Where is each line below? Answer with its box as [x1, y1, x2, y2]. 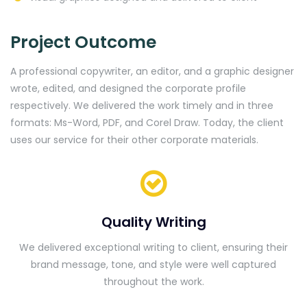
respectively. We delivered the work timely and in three [10, 99, 273, 113]
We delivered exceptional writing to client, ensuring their [19, 241, 288, 255]
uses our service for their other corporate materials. [10, 133, 258, 147]
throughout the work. [103, 275, 204, 289]
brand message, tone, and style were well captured [31, 258, 276, 272]
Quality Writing [101, 212, 206, 232]
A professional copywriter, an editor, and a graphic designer [10, 64, 294, 79]
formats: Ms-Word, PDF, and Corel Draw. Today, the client [10, 116, 284, 130]
